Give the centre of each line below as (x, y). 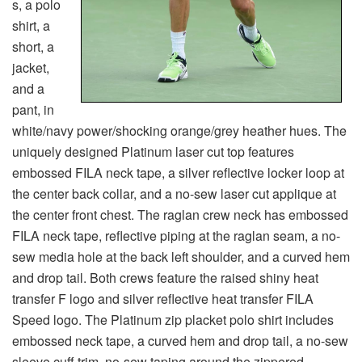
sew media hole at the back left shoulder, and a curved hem (181, 257)
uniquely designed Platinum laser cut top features (153, 152)
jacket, (31, 68)
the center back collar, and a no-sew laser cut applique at (174, 194)
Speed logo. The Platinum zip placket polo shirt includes (173, 320)
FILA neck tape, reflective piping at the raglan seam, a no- (176, 236)
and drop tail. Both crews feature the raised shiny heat (165, 278)
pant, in (33, 110)
